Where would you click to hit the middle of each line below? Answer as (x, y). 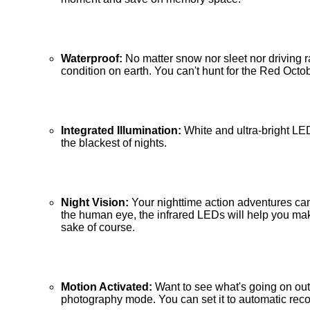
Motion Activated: (108, 287)
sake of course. (98, 228)
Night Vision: (96, 203)
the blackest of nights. (114, 143)
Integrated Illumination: (122, 131)
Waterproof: (93, 59)
